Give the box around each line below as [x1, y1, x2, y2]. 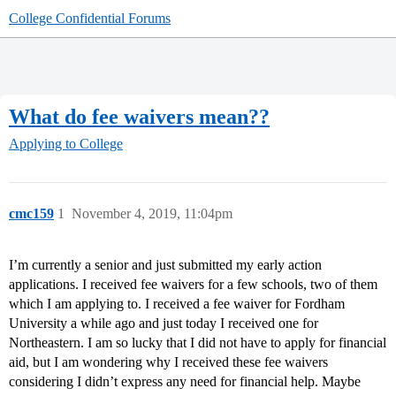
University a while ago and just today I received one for [9, 316, 318, 331]
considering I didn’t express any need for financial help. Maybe [9, 374, 361, 390]
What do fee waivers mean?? [9, 104, 270, 128]
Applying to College [9, 136, 123, 152]
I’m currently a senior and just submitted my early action [9, 257, 322, 273]
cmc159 [9, 206, 54, 222]
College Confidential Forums [9, 11, 171, 26]
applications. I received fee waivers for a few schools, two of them [9, 277, 377, 293]
